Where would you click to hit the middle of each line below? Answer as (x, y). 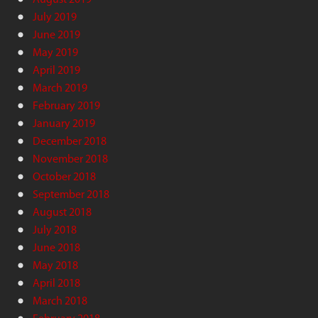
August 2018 (62, 212)
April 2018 (56, 283)
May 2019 (55, 52)
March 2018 (60, 300)
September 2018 (71, 194)
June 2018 (56, 247)
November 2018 (70, 158)
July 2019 (55, 16)
